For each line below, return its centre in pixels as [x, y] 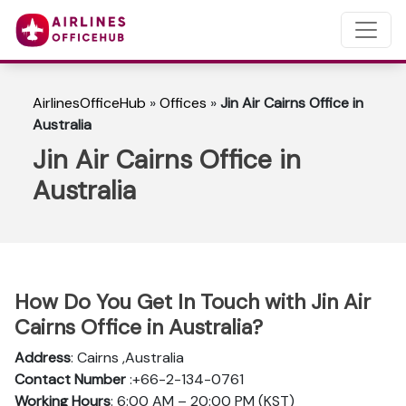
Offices [183, 103]
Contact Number [72, 379]
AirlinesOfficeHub [89, 103]
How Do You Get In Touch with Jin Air [193, 302]
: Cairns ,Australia [127, 358]
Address [43, 358]
